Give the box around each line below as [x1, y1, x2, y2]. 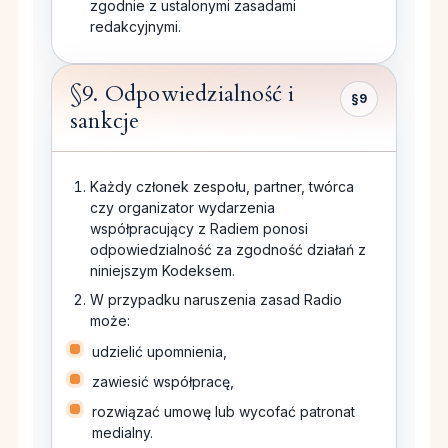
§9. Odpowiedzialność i [70, 79, 295, 110]
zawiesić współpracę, [92, 373, 234, 391]
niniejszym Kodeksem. [90, 262, 235, 280]
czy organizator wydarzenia [90, 199, 275, 217]
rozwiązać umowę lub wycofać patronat [92, 403, 355, 421]
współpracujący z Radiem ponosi [90, 220, 308, 238]
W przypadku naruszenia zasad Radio [90, 291, 342, 309]
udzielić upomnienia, [92, 343, 227, 361]
